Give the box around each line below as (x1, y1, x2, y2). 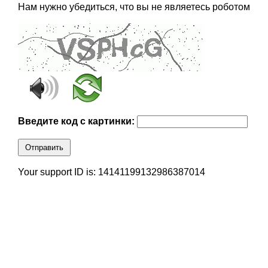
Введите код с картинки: (17, 116, 137, 127)
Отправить (25, 143, 63, 153)
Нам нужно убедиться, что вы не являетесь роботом (17, 2, 250, 13)
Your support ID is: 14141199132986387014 (17, 167, 205, 178)
